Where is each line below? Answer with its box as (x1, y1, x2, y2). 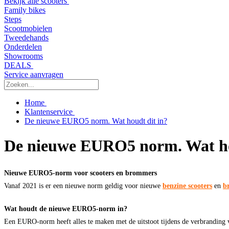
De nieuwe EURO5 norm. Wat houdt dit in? (25, 117, 167, 125)
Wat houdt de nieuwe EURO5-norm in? (4, 204, 127, 213)
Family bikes (4, 6, 45, 14)
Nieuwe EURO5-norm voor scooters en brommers (4, 168, 157, 177)
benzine (163, 181, 186, 190)
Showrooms (4, 52, 43, 60)
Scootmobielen (4, 24, 52, 33)
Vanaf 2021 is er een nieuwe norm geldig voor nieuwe (4, 181, 163, 190)
